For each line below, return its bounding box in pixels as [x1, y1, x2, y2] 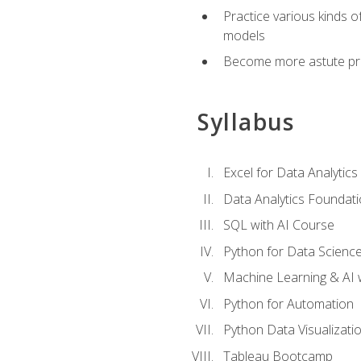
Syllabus [197, 106, 295, 137]
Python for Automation [222, 294, 354, 313]
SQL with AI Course [222, 216, 334, 234]
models [222, 26, 265, 44]
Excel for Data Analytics [222, 163, 358, 181]
